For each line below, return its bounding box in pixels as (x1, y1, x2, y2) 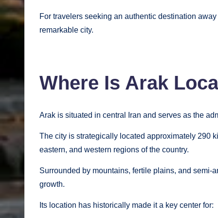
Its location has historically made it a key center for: (39, 201, 214, 210)
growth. (39, 180, 65, 189)
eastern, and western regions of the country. (39, 145, 189, 154)
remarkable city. (39, 26, 93, 35)
